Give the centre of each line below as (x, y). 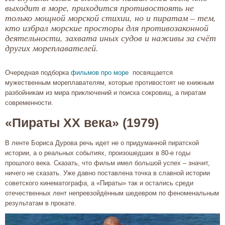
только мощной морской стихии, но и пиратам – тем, (110, 18)
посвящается (151, 73)
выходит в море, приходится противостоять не (99, 8)
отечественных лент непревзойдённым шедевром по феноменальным (112, 193)
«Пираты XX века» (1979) (82, 123)
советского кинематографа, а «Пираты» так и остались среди (99, 183)
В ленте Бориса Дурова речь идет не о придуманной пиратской (102, 143)
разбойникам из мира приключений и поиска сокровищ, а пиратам (105, 93)
